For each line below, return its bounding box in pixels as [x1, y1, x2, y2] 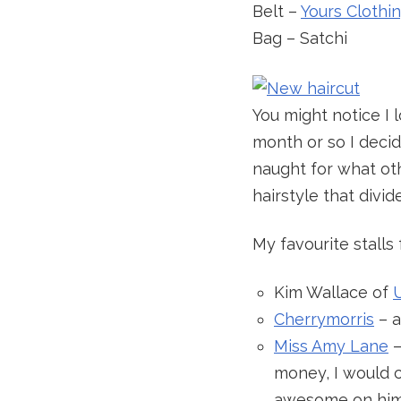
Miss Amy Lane [274, 336, 388, 355]
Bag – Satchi [252, 29, 347, 48]
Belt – [252, 2, 301, 21]
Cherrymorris [274, 309, 374, 328]
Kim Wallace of [274, 282, 393, 302]
